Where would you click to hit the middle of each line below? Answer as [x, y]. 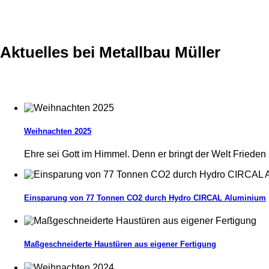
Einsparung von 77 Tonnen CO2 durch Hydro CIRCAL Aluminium [145, 198]
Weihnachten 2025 [58, 131]
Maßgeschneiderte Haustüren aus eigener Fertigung [120, 244]
